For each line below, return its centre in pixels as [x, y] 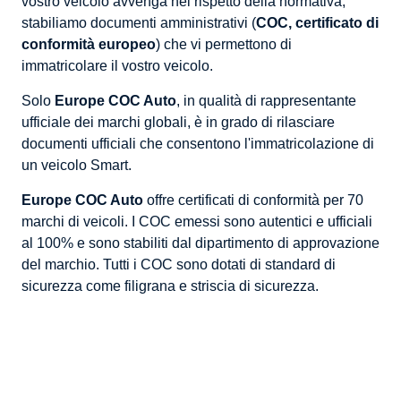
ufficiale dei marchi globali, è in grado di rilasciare [178, 123]
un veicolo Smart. [76, 166]
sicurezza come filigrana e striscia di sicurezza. [170, 286]
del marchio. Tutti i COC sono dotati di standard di [178, 265]
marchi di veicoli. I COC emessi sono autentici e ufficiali [196, 222]
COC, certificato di [317, 23]
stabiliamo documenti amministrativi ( [138, 23]
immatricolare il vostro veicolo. [117, 66]
